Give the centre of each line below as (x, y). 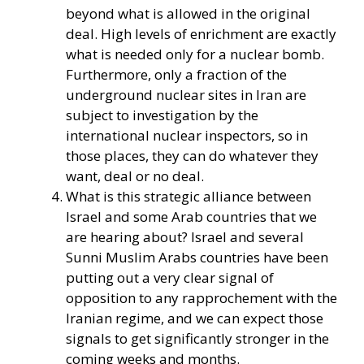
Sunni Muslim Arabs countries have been (197, 257)
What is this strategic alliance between (188, 196)
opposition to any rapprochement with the (201, 297)
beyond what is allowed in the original (188, 13)
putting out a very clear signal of (170, 277)
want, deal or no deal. (135, 175)
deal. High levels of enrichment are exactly (201, 33)
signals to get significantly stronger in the (197, 338)
